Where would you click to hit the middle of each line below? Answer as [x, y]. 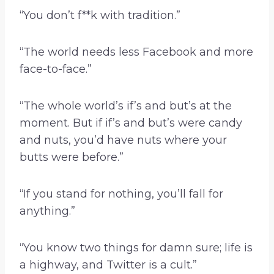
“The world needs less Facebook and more [136, 52]
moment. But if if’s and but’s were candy [131, 123]
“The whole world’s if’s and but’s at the [126, 106]
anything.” [47, 211]
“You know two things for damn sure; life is [136, 248]
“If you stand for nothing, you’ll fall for [121, 194]
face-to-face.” [56, 69]
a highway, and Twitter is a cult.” [108, 265]
